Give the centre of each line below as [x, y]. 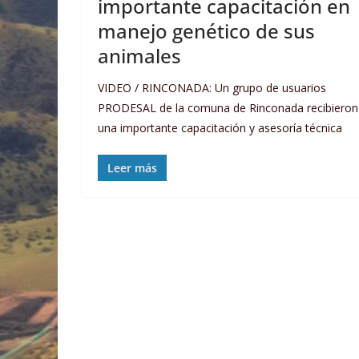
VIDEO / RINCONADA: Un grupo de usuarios [212, 87]
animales [139, 55]
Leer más [132, 167]
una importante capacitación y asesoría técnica [220, 127]
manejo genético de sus [206, 30]
